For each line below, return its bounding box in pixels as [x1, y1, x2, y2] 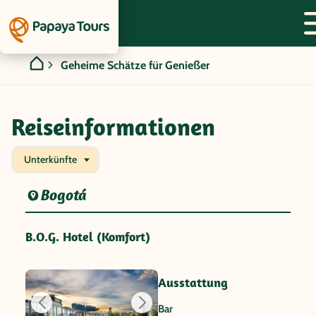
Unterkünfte [24, 153, 77, 166]
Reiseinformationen [11, 111, 215, 142]
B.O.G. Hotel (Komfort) [25, 229, 150, 245]
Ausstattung [158, 274, 228, 291]
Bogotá [41, 186, 87, 205]
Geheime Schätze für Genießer [61, 59, 209, 72]
